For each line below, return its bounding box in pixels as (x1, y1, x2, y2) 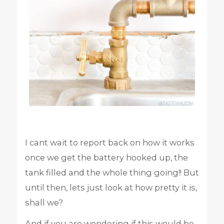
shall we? (24, 197, 63, 207)
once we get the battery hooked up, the (24, 152, 188, 162)
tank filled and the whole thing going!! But (24, 167, 199, 177)
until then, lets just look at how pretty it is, (24, 182, 197, 192)
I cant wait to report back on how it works (24, 137, 194, 147)
